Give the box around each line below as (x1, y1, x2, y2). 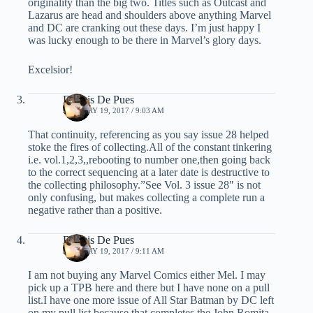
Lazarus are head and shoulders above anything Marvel (28, 9, 271, 22)
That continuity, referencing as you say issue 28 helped (28, 129, 269, 141)
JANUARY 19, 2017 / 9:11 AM (63, 247, 164, 256)
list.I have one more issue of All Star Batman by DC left (28, 294, 274, 307)
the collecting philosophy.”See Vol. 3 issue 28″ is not (28, 179, 261, 191)
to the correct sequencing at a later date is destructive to (28, 166, 270, 179)
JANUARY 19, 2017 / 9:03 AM (63, 106, 164, 115)
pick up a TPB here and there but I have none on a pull (28, 282, 270, 294)
